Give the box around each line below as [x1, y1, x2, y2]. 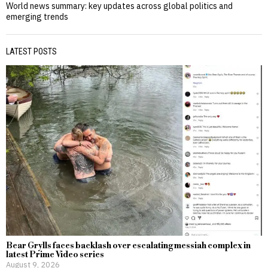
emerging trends [6, 11, 68, 22]
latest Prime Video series [6, 249, 104, 261]
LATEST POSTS [6, 47, 57, 56]
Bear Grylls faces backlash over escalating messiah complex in [6, 240, 251, 252]
